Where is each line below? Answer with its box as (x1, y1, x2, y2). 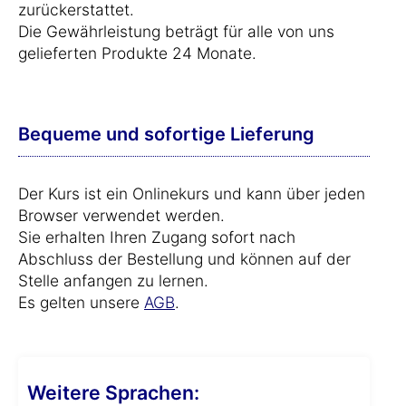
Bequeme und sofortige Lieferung (18, 123, 314, 145)
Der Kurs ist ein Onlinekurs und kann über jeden (18, 184, 365, 203)
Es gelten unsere (18, 293, 144, 312)
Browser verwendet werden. (18, 206, 225, 225)
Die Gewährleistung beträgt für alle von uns (18, 22, 334, 41)
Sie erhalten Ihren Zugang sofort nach (18, 227, 295, 246)
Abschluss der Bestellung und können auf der (18, 249, 351, 268)
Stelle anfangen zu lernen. (18, 271, 208, 290)
